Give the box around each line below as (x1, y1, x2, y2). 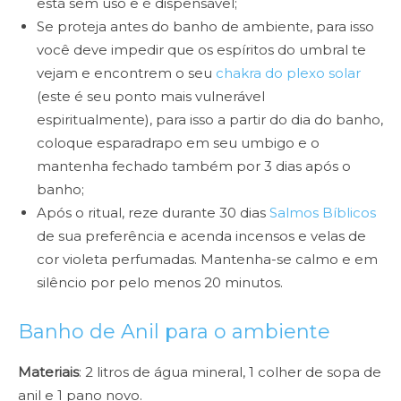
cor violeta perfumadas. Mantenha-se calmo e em (37, 251, 378, 269)
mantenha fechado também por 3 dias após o (37, 158, 351, 175)
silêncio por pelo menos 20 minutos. (37, 274, 283, 292)
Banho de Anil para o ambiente (18, 320, 330, 345)
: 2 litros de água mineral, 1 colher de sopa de (79, 363, 381, 381)
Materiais (18, 363, 79, 381)
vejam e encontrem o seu (37, 64, 216, 82)
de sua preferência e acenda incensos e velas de (37, 227, 366, 245)
